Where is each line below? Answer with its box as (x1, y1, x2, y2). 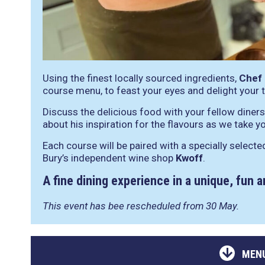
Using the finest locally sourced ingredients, (43, 72, 239, 85)
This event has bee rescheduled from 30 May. (43, 200, 239, 212)
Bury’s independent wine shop (43, 152, 176, 164)
